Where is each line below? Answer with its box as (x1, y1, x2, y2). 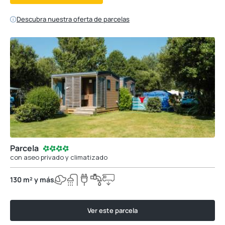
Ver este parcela (87, 206, 138, 215)
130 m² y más (10, 175, 54, 184)
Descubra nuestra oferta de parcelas (17, 15, 130, 24)
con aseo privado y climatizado (10, 153, 107, 162)
